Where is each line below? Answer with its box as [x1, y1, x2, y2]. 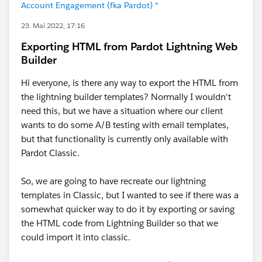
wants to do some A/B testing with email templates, [21, 119, 229, 130]
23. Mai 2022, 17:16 [21, 20, 85, 30]
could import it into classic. [21, 232, 130, 243]
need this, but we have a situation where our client [21, 105, 223, 116]
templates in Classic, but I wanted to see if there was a [21, 189, 239, 201]
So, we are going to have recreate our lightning [21, 175, 206, 187]
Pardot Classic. [21, 147, 80, 158]
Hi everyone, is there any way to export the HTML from [21, 77, 238, 88]
